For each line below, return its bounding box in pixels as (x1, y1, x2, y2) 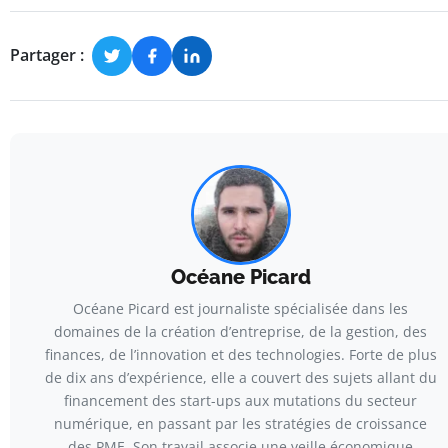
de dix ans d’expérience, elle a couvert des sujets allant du (44, 367, 437, 387)
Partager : (10, 44, 84, 67)
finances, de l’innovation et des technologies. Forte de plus (44, 344, 437, 364)
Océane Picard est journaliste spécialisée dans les (73, 298, 408, 318)
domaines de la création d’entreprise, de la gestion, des (54, 321, 427, 341)
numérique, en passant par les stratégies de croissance (54, 413, 427, 433)
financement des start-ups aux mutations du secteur (64, 390, 417, 410)
